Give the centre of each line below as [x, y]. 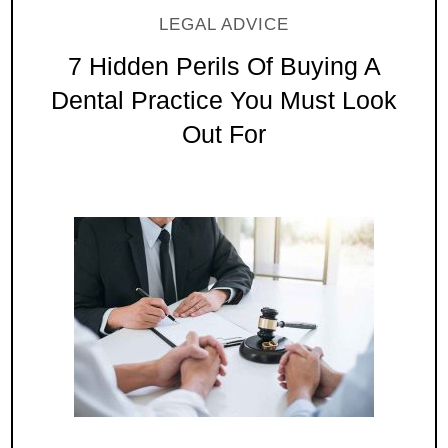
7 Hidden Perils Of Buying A [224, 66]
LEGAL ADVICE [224, 24]
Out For [224, 134]
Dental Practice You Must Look [224, 100]
